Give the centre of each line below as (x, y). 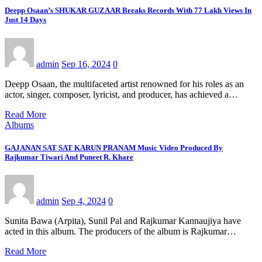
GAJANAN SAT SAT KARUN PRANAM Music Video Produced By (114, 147)
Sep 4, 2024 (84, 201)
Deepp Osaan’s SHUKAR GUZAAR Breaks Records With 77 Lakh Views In (128, 11)
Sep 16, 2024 (86, 64)
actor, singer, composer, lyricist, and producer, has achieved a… (121, 94)
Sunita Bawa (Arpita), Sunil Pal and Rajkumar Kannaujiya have (123, 221)
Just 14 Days (25, 20)
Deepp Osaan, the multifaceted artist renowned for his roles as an (124, 84)
